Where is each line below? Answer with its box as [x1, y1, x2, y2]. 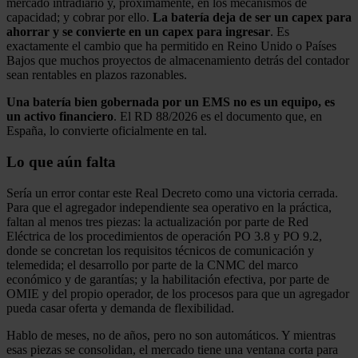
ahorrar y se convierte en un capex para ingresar [6, 25, 270, 39]
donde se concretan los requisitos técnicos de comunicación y [6, 243, 314, 257]
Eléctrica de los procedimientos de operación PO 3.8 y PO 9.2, [6, 229, 322, 243]
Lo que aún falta [6, 153, 116, 170]
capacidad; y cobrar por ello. [6, 10, 153, 25]
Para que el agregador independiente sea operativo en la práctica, [6, 200, 332, 214]
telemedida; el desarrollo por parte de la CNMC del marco [6, 257, 298, 272]
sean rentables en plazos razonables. [6, 68, 187, 82]
